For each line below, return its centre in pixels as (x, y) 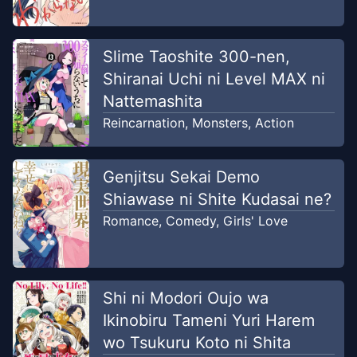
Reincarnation (143, 122)
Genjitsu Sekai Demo (181, 177)
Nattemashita (152, 101)
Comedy (190, 220)
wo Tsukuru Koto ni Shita (196, 343)
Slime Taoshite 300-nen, (196, 56)
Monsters (220, 122)
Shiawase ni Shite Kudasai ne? (217, 199)
